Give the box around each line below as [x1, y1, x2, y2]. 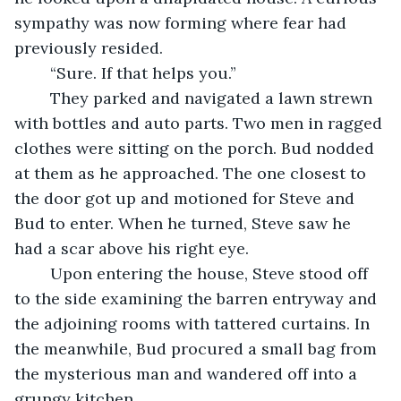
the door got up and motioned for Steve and [14, 187, 359, 209]
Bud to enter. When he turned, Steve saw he [14, 212, 355, 234]
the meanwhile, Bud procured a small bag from [14, 337, 381, 359]
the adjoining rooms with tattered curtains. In [14, 312, 374, 334]
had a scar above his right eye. [14, 237, 249, 259]
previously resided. [14, 37, 163, 58]
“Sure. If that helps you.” [50, 62, 236, 83]
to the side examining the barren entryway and [14, 287, 381, 309]
